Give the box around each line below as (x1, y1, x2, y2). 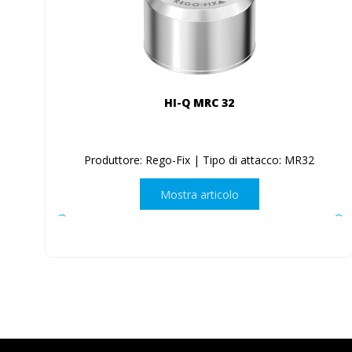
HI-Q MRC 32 (164, 95, 235, 111)
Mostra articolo (159, 186, 239, 202)
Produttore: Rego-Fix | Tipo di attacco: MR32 (84, 152, 315, 168)
